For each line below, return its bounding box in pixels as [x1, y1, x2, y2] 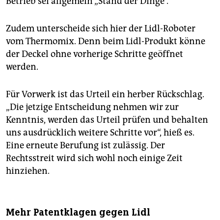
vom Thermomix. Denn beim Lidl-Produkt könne [6, 36, 205, 47]
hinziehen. [6, 165, 50, 177]
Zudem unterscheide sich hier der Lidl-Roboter [6, 23, 195, 34]
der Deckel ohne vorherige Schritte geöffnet [6, 49, 183, 60]
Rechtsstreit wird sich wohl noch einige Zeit [6, 153, 183, 164]
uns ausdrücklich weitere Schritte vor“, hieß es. [6, 127, 194, 138]
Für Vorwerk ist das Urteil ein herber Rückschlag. [6, 89, 204, 100]
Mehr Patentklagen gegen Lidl [6, 206, 150, 219]
